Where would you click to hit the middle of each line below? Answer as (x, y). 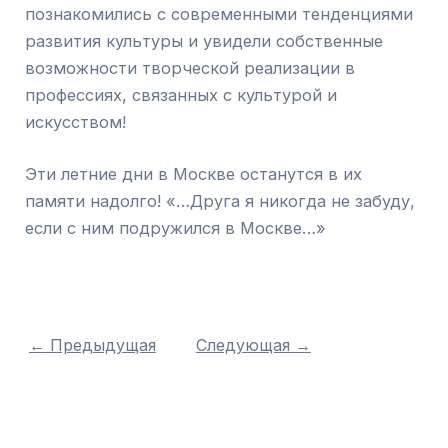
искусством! (76, 121)
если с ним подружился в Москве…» (176, 227)
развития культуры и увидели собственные (204, 40)
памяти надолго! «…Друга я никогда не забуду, (220, 200)
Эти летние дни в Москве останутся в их (194, 173)
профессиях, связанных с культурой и (181, 94)
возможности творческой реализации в (190, 67)
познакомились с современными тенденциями (219, 13)
